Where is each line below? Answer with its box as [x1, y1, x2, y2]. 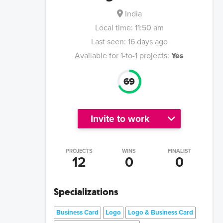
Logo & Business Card [128, 208, 193, 217]
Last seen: [91, 37, 126, 47]
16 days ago [127, 37, 168, 47]
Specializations [54, 185, 118, 198]
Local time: [95, 23, 135, 33]
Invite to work [91, 112, 149, 124]
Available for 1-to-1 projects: [75, 51, 169, 61]
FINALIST [167, 147, 191, 154]
